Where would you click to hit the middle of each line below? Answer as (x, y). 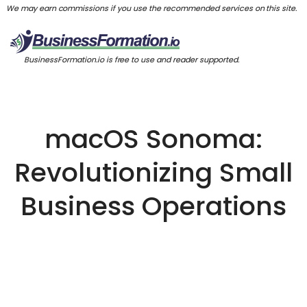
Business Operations (153, 206)
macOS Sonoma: (153, 139)
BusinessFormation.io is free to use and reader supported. (132, 59)
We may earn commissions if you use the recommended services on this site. (153, 8)
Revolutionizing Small (153, 172)
